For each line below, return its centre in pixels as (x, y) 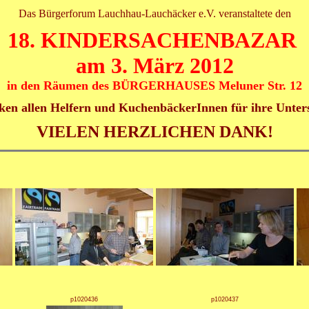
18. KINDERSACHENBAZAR (154, 40)
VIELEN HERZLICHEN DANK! (154, 132)
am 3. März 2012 (154, 66)
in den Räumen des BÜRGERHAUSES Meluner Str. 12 (154, 86)
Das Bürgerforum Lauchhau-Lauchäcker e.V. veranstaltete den (154, 14)
